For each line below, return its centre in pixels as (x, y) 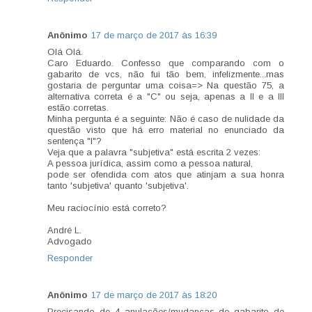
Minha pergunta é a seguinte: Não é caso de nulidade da (166, 119)
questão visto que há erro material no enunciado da (166, 130)
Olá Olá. (65, 52)
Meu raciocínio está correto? (107, 208)
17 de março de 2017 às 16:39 (154, 36)
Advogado (70, 242)
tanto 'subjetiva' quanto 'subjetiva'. (118, 186)
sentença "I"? (75, 141)
